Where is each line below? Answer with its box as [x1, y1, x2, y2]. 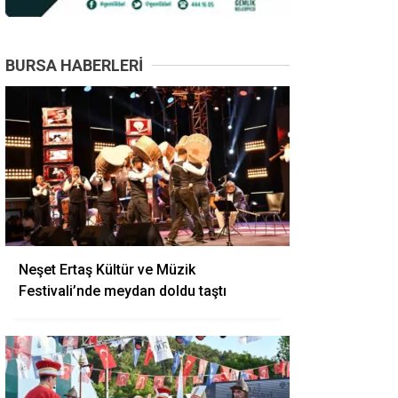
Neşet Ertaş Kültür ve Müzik [19, 261, 195, 278]
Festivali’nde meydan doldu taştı [19, 283, 227, 299]
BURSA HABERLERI [5, 56, 143, 75]
